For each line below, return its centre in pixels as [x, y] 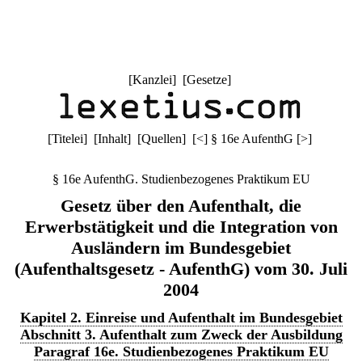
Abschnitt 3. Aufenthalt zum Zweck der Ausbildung [181, 335]
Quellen [161, 139]
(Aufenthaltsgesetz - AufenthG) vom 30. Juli [181, 269]
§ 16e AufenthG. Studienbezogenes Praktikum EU [181, 179]
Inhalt [112, 139]
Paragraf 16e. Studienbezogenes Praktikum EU [181, 351]
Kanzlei [152, 80]
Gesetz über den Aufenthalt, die [181, 206]
